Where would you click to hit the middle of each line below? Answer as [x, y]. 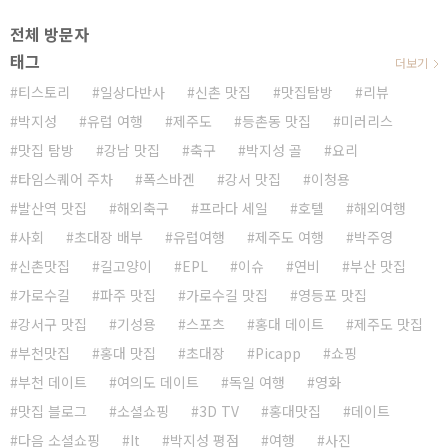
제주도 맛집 [388, 323]
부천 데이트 [52, 381]
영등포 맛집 [332, 294]
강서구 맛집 [52, 323]
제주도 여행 [289, 236]
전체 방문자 [49, 33]
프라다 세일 [233, 207]
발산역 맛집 [52, 207]
